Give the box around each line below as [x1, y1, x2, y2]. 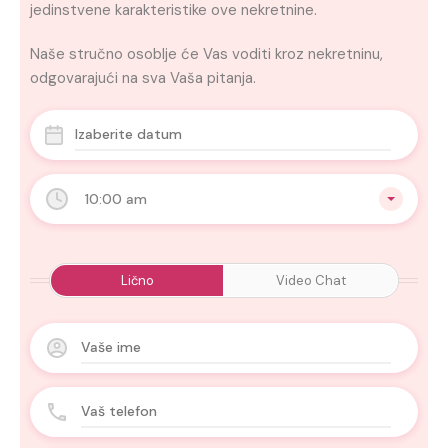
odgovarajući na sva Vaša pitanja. [30, 67, 256, 88]
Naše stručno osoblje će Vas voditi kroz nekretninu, [30, 43, 383, 64]
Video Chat [275, 271, 346, 289]
